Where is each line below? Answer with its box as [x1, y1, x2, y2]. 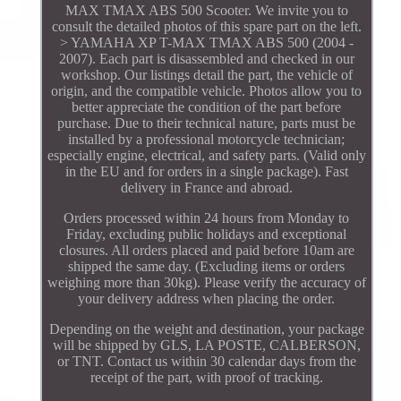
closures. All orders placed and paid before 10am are [58, 242, 354, 258]
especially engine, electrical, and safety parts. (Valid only [47, 147, 366, 163]
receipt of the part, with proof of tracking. [90, 369, 323, 385]
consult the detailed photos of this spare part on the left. [51, 18, 362, 34]
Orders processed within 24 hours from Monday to [64, 209, 350, 226]
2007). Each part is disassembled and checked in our [58, 50, 354, 66]
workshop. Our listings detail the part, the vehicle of [60, 66, 353, 82]
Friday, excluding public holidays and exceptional [66, 226, 347, 242]
